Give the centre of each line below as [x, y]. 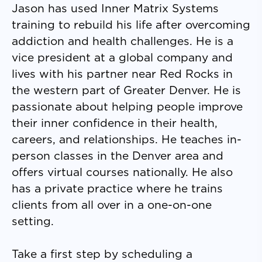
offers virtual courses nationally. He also [122, 173]
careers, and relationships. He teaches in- [127, 140]
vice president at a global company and [122, 58]
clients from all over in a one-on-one [112, 206]
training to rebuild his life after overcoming [131, 25]
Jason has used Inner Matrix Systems [115, 9]
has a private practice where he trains [117, 189]
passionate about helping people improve [127, 107]
